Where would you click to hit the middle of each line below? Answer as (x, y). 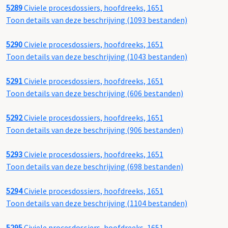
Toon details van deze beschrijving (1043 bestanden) (97, 57)
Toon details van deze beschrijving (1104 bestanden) (97, 203)
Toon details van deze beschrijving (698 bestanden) (95, 167)
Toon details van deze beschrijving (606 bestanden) (95, 93)
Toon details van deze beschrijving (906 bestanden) (95, 130)
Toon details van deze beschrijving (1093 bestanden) (97, 20)
